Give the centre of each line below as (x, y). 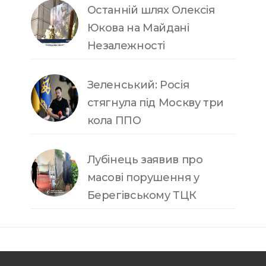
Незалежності (126, 45)
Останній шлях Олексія (151, 10)
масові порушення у (143, 177)
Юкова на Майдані (138, 28)
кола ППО (114, 120)
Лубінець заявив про (145, 159)
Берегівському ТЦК (142, 195)
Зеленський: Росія (138, 85)
